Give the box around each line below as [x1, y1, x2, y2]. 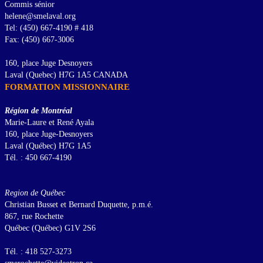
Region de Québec [5, 188, 65, 198]
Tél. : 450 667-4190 [5, 153, 72, 163]
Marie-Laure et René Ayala [5, 118, 94, 127]
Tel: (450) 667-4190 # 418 [5, 23, 93, 33]
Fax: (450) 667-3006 [5, 35, 74, 45]
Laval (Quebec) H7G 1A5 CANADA [5, 70, 128, 80]
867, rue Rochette [5, 212, 63, 221]
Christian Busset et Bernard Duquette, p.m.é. [5, 200, 153, 210]
